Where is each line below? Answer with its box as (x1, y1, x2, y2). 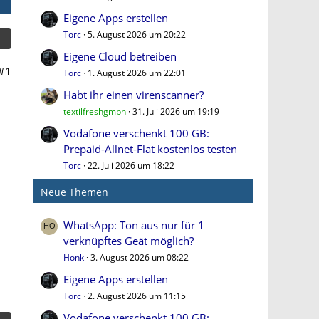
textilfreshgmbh (63, 105, 126, 117)
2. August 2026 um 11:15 (88, 290, 186, 302)
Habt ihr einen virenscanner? (63, 88, 204, 102)
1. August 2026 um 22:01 (88, 67, 186, 79)
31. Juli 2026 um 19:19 (132, 105, 219, 117)
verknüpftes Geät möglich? (63, 234, 194, 248)
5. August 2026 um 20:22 (88, 28, 186, 41)
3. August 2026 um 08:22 (90, 251, 189, 263)
